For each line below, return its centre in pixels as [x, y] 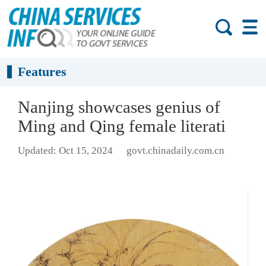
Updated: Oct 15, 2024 [65, 151]
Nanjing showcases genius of [119, 107]
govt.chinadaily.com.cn [175, 151]
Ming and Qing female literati [122, 126]
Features [42, 72]
